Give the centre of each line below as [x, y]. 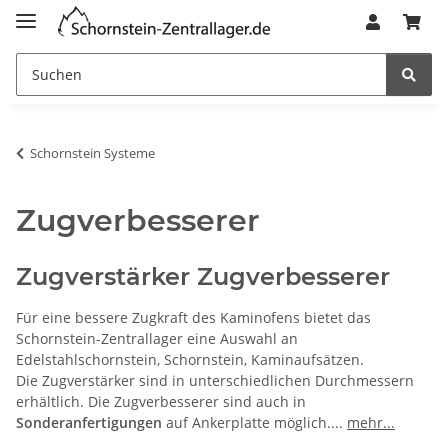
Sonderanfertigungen [89, 422]
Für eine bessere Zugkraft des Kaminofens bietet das [193, 317]
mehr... [371, 422]
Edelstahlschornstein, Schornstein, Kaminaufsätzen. [190, 359]
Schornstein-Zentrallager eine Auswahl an [157, 338]
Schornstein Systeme [92, 152]
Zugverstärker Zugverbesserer [203, 276]
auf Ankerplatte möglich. [246, 422]
